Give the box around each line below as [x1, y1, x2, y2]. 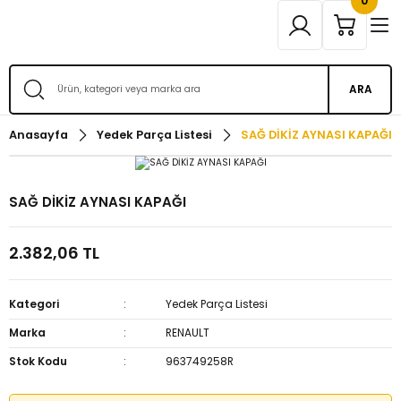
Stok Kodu [9, 354, 67, 369]
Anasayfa [9, 127, 68, 142]
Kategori [9, 296, 59, 311]
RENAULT [166, 325, 210, 340]
